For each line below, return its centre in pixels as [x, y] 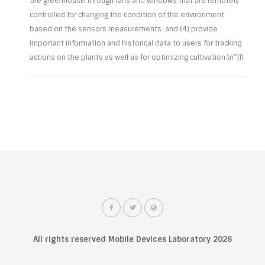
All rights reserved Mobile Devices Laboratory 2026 [132, 239]
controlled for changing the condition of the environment [127, 15]
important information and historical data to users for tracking [135, 43]
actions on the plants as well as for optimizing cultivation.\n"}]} [137, 57]
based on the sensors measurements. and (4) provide [124, 29]
